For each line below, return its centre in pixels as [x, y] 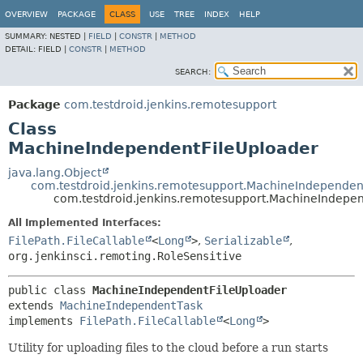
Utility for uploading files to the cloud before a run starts [168, 348]
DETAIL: [21, 49]
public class [50, 290]
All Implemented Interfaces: [85, 223]
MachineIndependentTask [131, 305]
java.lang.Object [55, 173]
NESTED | [69, 36]
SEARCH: [193, 72]
